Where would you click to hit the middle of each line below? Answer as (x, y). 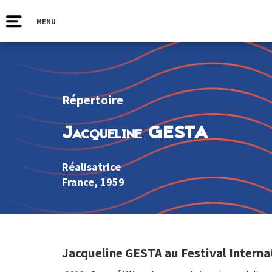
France (78, 182)
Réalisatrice (91, 167)
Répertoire (93, 100)
